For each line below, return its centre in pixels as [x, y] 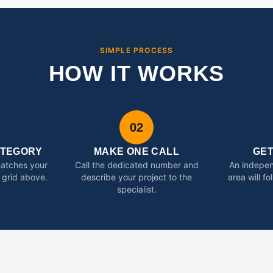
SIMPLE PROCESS [136, 50]
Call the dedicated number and [136, 165]
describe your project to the [136, 177]
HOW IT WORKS [136, 73]
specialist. [136, 189]
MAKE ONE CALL [136, 151]
